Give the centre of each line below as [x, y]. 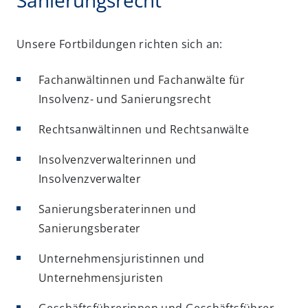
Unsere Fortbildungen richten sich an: [120, 44]
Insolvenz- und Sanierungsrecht [125, 99]
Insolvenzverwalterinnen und [118, 159]
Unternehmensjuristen [101, 278]
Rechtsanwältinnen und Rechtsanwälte [144, 129]
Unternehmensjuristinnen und [122, 258]
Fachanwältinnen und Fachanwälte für [142, 80]
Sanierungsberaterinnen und [118, 209]
